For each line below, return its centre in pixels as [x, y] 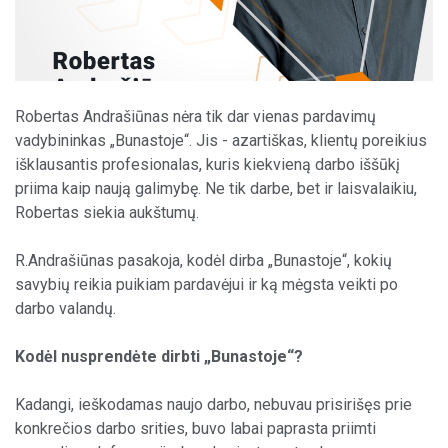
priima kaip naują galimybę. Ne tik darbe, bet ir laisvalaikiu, [216, 188]
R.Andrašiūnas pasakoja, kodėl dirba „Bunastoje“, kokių [203, 260]
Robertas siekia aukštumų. [107, 212]
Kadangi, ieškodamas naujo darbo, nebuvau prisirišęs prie [213, 404]
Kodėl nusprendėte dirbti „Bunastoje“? [159, 356]
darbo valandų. [65, 308]
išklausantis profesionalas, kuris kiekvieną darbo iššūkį [207, 164]
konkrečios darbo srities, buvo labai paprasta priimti [195, 428]
